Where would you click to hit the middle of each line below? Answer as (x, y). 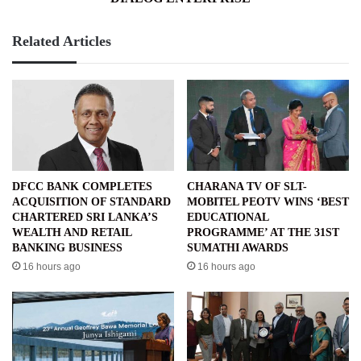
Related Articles (62, 41)
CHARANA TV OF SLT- (247, 187)
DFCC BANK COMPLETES (82, 187)
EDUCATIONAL (228, 218)
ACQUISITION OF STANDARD (91, 202)
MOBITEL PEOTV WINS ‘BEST (268, 202)
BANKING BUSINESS (67, 248)
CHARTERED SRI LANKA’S (85, 218)
